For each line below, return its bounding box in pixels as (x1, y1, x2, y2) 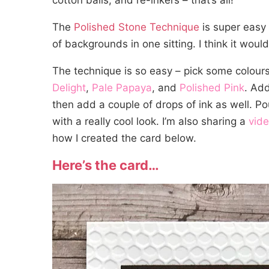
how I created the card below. (52, 132, 196, 144)
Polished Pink (180, 82, 244, 94)
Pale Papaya (92, 82, 152, 94)
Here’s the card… (52, 157, 159, 173)
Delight (52, 82, 86, 94)
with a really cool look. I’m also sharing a (52, 115, 249, 127)
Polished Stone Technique (74, 21, 199, 33)
